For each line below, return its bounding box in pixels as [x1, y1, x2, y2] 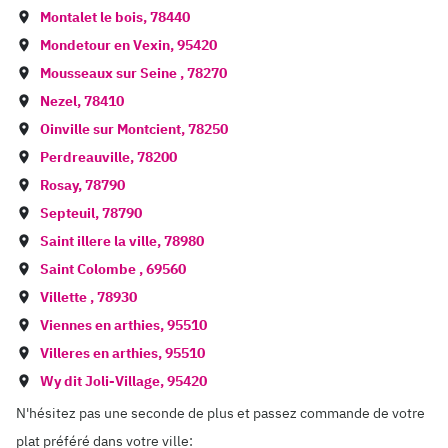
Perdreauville [40, 148, 130, 166]
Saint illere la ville [40, 232, 157, 250]
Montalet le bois [40, 8, 143, 26]
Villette [40, 288, 90, 306]
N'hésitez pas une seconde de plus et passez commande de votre [16, 404, 425, 422]
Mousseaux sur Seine [40, 64, 180, 82]
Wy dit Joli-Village [40, 372, 160, 390]
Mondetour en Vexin [40, 36, 170, 54]
